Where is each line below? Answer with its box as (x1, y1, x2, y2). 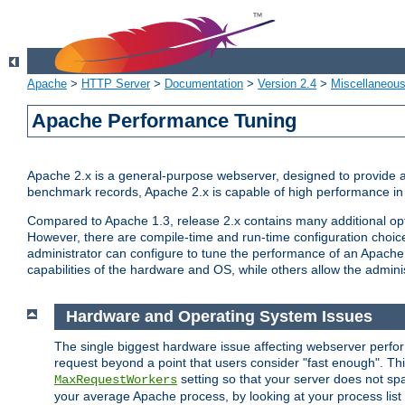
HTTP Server (81, 77, 150, 91)
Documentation (165, 77, 243, 91)
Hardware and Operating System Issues (65, 307, 372, 326)
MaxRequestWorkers (54, 372, 177, 387)
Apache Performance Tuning (32, 109, 297, 133)
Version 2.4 (258, 77, 316, 91)
